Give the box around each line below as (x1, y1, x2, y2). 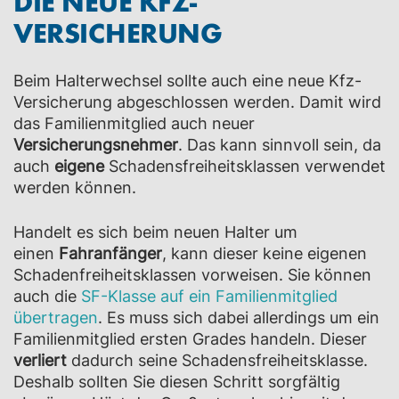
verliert (13, 351, 67, 370)
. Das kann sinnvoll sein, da (178, 135, 381, 154)
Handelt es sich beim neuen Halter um (13, 223, 297, 241)
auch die (13, 287, 81, 305)
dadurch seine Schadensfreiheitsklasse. (67, 351, 368, 370)
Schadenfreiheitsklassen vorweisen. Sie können (13, 265, 371, 284)
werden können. (13, 178, 136, 197)
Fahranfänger (59, 244, 162, 263)
